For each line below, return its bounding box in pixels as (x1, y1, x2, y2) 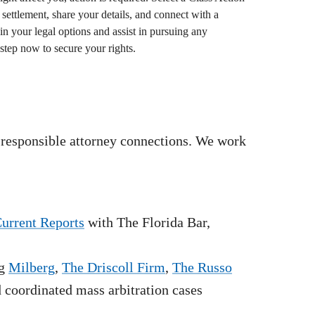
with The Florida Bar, (88, 214, 210, 230)
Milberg (8, 259, 55, 275)
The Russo (172, 259, 232, 275)
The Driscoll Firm (62, 259, 165, 275)
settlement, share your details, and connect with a (2, 8, 219, 20)
